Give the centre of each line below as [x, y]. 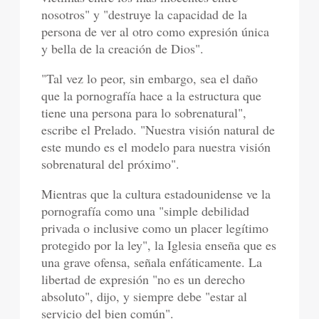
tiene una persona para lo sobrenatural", [144, 113]
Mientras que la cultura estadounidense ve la [156, 194]
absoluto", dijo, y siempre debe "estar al [145, 296]
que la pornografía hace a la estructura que [152, 95]
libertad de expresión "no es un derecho [143, 279]
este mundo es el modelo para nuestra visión [156, 147]
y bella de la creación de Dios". [123, 48]
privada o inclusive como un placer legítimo [155, 228]
